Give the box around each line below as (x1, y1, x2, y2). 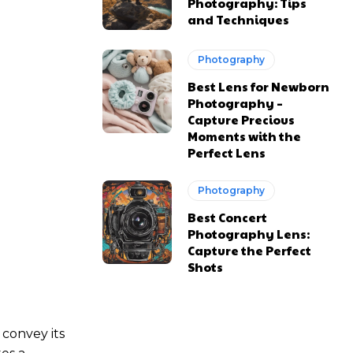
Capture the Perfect (188, 242, 312, 259)
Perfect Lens (188, 144, 266, 162)
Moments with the (188, 128, 302, 145)
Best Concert (188, 209, 268, 226)
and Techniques (188, 11, 290, 28)
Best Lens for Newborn (188, 78, 330, 95)
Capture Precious (188, 111, 295, 128)
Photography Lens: (188, 225, 310, 243)
